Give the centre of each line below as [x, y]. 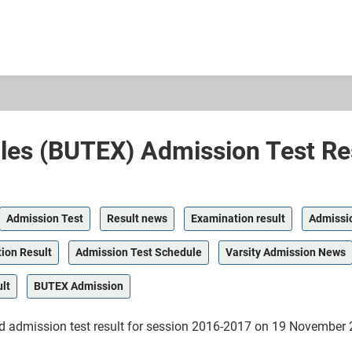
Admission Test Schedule [139, 253]
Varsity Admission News [286, 253]
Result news [137, 219]
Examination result [238, 219]
